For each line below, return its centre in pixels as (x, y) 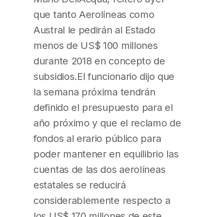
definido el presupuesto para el (103, 107)
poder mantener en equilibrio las (106, 154)
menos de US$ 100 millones (96, 45)
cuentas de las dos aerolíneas (100, 169)
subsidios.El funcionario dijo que (104, 76)
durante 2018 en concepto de (99, 61)
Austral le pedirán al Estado (94, 30)
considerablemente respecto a (102, 200)
